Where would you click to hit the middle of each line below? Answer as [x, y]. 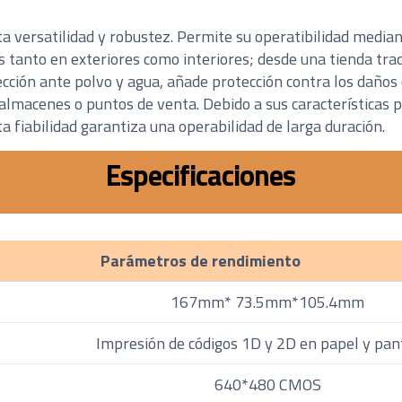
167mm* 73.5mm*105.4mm [268, 301]
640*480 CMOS [267, 384]
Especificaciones [201, 175]
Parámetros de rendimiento [201, 260]
